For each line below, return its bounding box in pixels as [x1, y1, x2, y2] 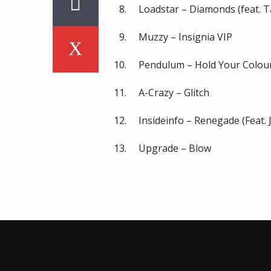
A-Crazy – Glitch [138, 85, 209, 99]
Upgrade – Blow [138, 141, 211, 155]
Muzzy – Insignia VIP [138, 30, 232, 44]
